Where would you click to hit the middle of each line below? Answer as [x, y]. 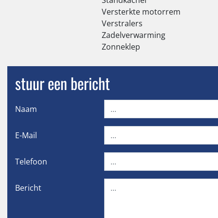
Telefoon [31, 161]
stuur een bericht [63, 83]
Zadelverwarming [134, 35]
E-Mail [26, 135]
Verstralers [122, 23]
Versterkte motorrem [141, 11]
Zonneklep [121, 46]
